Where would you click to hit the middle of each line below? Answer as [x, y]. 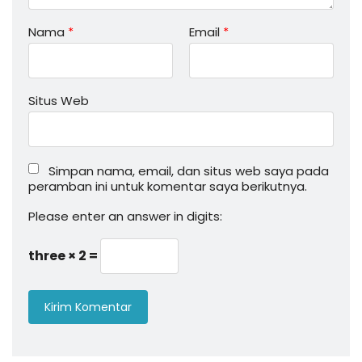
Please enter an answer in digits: [125, 217]
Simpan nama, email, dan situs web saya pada [189, 171]
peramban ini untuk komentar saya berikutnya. [168, 187]
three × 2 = [64, 256]
